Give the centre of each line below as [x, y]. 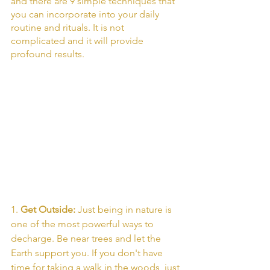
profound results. [49, 54]
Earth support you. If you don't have [88, 253]
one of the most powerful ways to [83, 224]
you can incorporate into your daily [86, 14]
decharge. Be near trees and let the [87, 239]
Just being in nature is [126, 210]
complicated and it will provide [78, 41]
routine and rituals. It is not [69, 28]
